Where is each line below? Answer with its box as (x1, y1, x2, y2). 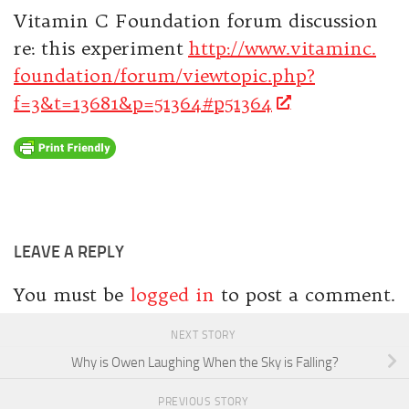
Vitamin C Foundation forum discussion (14, 9, 378, 33)
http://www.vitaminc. (188, 37, 376, 60)
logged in (130, 282, 215, 306)
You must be (14, 282, 130, 306)
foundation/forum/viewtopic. (14, 64, 272, 88)
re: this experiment (14, 37, 188, 60)
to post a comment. (215, 282, 395, 306)
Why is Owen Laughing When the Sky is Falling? (70, 353, 339, 371)
